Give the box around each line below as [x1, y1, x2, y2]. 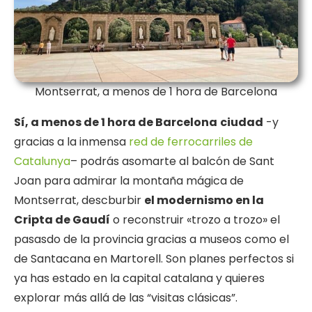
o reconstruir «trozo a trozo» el [110, 212, 280, 228]
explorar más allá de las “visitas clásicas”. [14, 290, 237, 306]
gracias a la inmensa [14, 134, 129, 150]
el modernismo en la [144, 192, 264, 209]
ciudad [220, 114, 263, 131]
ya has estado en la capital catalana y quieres [14, 270, 265, 287]
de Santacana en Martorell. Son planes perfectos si [14, 251, 294, 267]
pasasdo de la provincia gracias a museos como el [14, 231, 289, 248]
